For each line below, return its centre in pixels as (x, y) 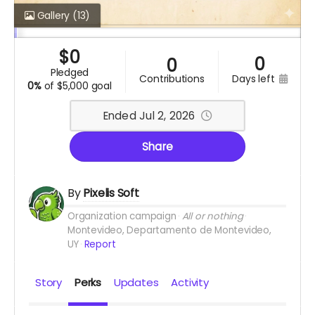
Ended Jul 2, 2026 (149, 116)
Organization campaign (122, 217)
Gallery (53, 16)
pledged (72, 73)
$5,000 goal (84, 86)
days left (258, 79)
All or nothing (212, 217)
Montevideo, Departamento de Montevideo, (169, 231)
